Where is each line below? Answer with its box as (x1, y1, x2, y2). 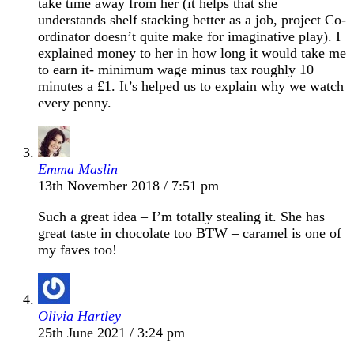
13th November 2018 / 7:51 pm (38, 177, 219, 194)
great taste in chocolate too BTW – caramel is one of (38, 224, 341, 241)
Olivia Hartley (38, 307, 121, 324)
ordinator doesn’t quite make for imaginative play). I (38, 28, 341, 44)
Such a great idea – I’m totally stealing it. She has (38, 208, 325, 224)
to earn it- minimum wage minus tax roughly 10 (38, 61, 314, 77)
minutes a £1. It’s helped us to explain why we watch (38, 77, 344, 94)
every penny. (38, 94, 111, 111)
